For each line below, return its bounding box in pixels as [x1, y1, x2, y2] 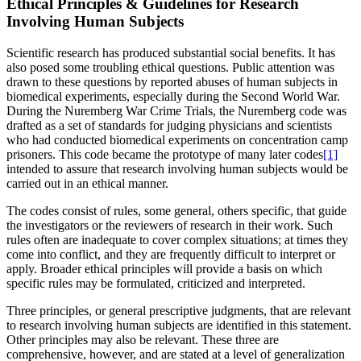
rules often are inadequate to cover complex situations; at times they [6, 232, 348, 247]
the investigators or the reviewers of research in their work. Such [6, 218, 333, 232]
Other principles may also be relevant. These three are [6, 332, 279, 346]
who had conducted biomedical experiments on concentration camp [6, 132, 348, 147]
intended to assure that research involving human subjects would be [6, 161, 348, 176]
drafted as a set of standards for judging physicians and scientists [6, 118, 332, 132]
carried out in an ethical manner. [6, 176, 168, 190]
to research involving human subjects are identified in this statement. [6, 317, 351, 332]
